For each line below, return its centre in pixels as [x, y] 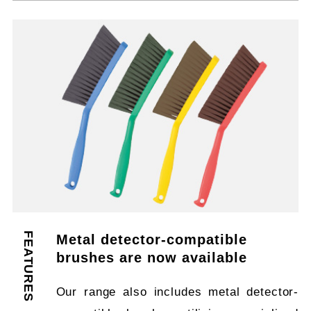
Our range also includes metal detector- [177, 292]
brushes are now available [151, 258]
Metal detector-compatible [151, 240]
